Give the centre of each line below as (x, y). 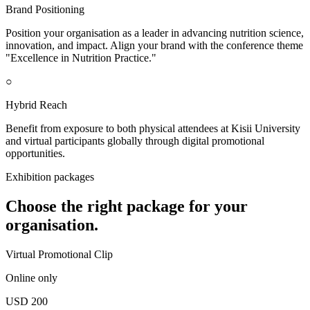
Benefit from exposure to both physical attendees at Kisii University (153, 129)
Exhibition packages (50, 177)
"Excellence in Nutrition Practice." (81, 58)
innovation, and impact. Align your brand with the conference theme (154, 46)
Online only (31, 278)
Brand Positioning (45, 10)
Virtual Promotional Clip (59, 255)
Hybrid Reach (36, 105)
